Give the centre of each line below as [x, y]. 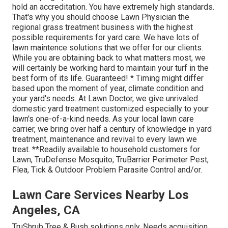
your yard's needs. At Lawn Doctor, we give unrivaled [105, 98]
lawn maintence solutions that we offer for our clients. [108, 47]
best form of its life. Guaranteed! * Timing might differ [108, 78]
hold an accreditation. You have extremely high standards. [113, 7]
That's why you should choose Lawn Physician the [101, 17]
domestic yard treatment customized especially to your [110, 108]
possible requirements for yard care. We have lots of [106, 37]
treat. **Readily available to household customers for [106, 149]
